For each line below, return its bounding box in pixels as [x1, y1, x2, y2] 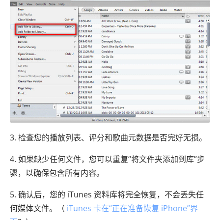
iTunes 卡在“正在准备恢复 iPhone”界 [67, 202, 198, 214]
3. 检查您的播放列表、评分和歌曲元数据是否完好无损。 [10, 132, 207, 143]
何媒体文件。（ [10, 202, 67, 214]
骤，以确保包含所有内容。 [10, 167, 104, 178]
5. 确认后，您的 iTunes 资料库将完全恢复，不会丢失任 [10, 189, 204, 200]
